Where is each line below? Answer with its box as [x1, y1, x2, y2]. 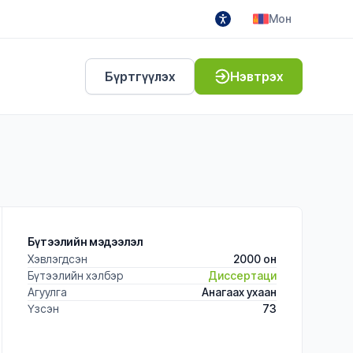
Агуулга [28, 285, 67, 299]
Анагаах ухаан [202, 285, 277, 299]
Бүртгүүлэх [105, 69, 175, 84]
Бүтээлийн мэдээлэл [28, 235, 143, 248]
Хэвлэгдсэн [28, 252, 87, 266]
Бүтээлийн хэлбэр [28, 269, 123, 282]
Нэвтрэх [230, 69, 283, 84]
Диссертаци [208, 269, 277, 282]
